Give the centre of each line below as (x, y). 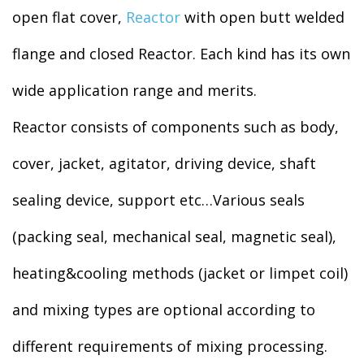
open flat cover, (69, 17)
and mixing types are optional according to (164, 310)
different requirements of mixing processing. (170, 346)
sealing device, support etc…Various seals (158, 200)
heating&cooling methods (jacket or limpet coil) (180, 273)
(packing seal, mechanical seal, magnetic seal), (174, 236)
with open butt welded (262, 17)
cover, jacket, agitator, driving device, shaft (164, 163)
